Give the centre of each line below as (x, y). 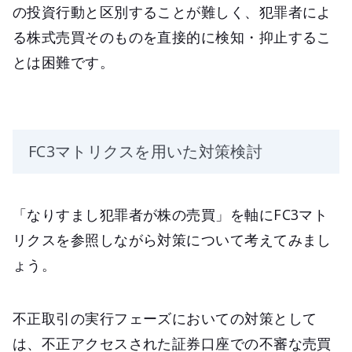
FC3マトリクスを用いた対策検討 (145, 151)
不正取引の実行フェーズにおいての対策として (165, 318)
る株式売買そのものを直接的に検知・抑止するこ (172, 37)
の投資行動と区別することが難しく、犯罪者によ (172, 11)
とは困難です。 (64, 62)
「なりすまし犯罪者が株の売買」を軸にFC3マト (170, 214)
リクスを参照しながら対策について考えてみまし (172, 239)
